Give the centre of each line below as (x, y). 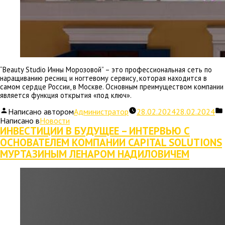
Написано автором (41, 112)
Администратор (101, 112)
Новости (55, 121)
